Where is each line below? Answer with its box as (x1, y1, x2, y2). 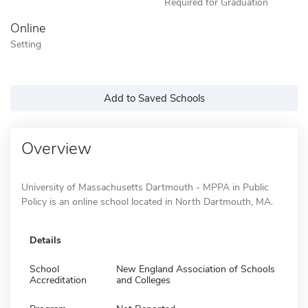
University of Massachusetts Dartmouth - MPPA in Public (21, 180, 269, 194)
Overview (21, 137, 91, 159)
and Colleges (116, 273, 170, 287)
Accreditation (30, 273, 87, 287)
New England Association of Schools (116, 262, 275, 276)
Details (30, 233, 61, 247)
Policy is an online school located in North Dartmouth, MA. (21, 195, 273, 208)
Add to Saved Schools (103, 91, 205, 105)
